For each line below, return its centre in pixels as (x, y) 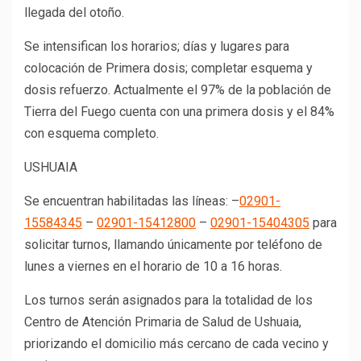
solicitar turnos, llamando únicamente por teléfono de (173, 245)
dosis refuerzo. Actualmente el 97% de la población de (178, 90)
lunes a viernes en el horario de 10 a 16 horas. (153, 267)
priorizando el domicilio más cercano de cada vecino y (176, 344)
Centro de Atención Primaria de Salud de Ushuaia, (163, 322)
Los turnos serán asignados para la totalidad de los (168, 301)
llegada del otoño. (74, 13)
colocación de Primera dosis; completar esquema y (168, 68)
